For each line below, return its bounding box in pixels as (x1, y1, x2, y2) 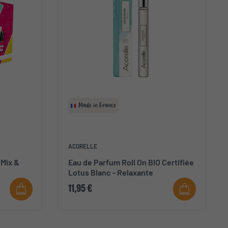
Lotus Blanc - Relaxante (68, 167, 153, 178)
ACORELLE (68, 142, 97, 150)
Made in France (78, 101, 116, 110)
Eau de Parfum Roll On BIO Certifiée (68, 157, 194, 167)
